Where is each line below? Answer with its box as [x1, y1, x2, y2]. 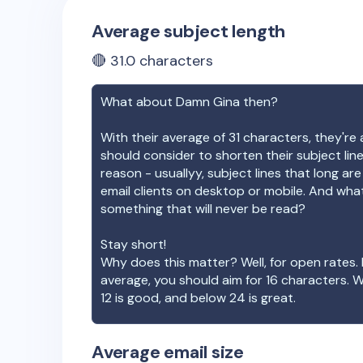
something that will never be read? [100, 200, 305, 217]
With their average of [100, 129, 228, 146]
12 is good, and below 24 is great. [100, 289, 296, 306]
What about [100, 93, 176, 110]
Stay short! [100, 236, 166, 253]
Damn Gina [176, 93, 240, 110]
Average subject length [92, 19, 286, 43]
